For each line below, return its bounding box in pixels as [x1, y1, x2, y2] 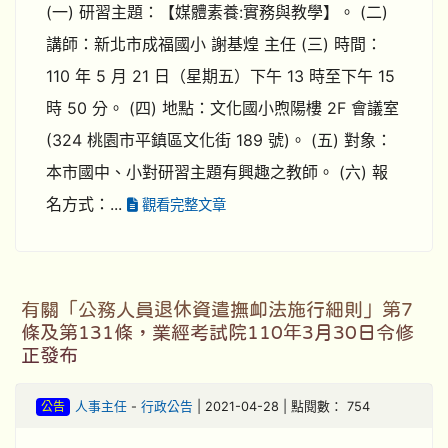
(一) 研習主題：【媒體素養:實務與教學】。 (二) [46, 2, 388, 22]
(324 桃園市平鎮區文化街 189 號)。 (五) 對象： [46, 130, 392, 150]
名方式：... [46, 194, 127, 214]
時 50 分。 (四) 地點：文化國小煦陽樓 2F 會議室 [46, 98, 399, 118]
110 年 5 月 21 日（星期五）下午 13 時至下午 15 [46, 66, 395, 86]
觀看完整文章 [138, 196, 226, 213]
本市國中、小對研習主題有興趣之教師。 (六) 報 [46, 162, 388, 182]
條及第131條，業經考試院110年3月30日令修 [21, 323, 414, 342]
